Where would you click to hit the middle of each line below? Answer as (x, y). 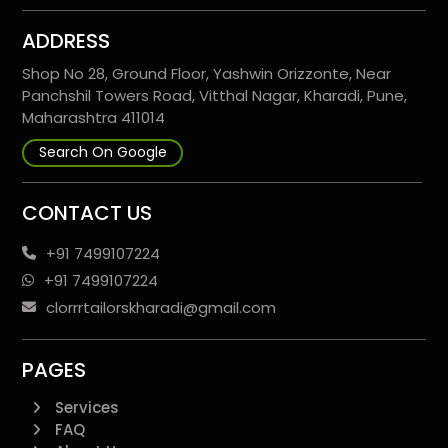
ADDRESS (66, 40)
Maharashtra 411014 (94, 117)
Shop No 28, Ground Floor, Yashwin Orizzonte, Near (207, 73)
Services (87, 407)
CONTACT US (87, 212)
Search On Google (102, 152)
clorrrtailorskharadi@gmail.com (161, 307)
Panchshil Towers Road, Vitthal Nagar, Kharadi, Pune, (215, 95)
